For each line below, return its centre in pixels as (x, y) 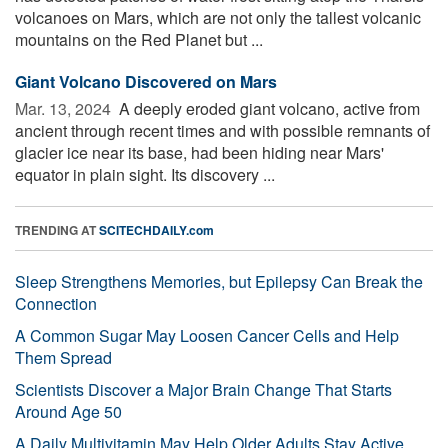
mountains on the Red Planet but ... (139, 39)
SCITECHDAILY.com (156, 229)
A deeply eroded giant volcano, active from (267, 108)
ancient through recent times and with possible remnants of (222, 130)
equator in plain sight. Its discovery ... (145, 174)
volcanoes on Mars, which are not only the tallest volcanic (218, 17)
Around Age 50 (68, 411)
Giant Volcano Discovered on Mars (146, 81)
